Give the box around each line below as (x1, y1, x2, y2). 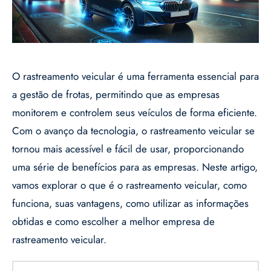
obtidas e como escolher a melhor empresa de (12, 214, 215, 229)
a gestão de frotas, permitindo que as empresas (12, 87, 220, 102)
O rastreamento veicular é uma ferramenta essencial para (12, 69, 259, 84)
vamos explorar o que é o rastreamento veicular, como (12, 178, 247, 193)
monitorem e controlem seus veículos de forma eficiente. (12, 105, 257, 120)
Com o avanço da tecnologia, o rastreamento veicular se (12, 123, 255, 139)
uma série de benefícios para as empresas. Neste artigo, (12, 160, 258, 175)
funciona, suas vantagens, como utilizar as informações (12, 196, 249, 211)
